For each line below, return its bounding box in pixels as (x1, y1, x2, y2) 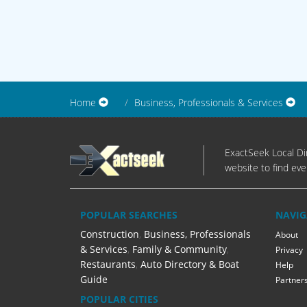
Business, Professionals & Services (134, 96, 283, 110)
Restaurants (80, 258, 136, 271)
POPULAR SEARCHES (80, 208, 177, 222)
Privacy (275, 244, 303, 256)
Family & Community (132, 243, 227, 256)
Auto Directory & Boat (140, 258, 239, 271)
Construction (80, 228, 139, 241)
